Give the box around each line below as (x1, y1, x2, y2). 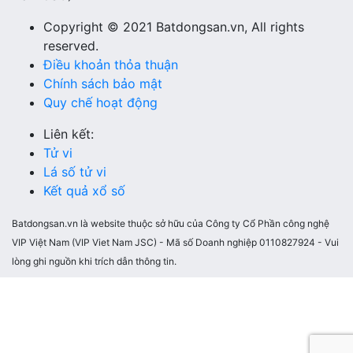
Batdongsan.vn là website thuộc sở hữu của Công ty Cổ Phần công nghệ (12, 217, 329, 230)
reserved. (43, 38, 98, 54)
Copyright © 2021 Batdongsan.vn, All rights (43, 19, 304, 35)
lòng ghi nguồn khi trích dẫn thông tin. (12, 255, 176, 268)
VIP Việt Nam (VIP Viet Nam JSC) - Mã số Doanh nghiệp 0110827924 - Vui (12, 236, 339, 249)
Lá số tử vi (43, 164, 106, 180)
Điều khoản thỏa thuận (43, 57, 178, 73)
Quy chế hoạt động (43, 95, 158, 111)
